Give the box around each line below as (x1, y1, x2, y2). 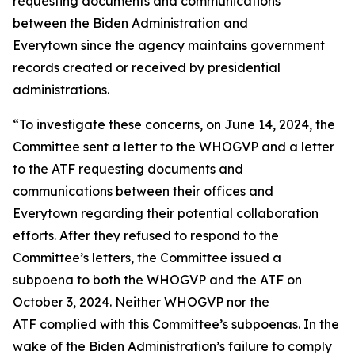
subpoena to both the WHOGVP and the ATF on (13, 272, 302, 288)
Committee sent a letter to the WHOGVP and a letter (13, 139, 334, 155)
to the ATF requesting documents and (13, 161, 243, 177)
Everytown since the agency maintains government (13, 37, 325, 53)
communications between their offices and (13, 183, 273, 199)
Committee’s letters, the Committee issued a (13, 250, 281, 265)
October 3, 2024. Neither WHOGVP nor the (13, 294, 269, 310)
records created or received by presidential (13, 59, 281, 75)
